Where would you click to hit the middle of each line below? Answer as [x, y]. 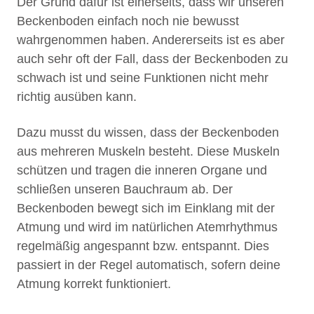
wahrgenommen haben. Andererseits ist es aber [151, 40]
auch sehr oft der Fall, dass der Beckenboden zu [152, 59]
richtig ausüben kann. [77, 97]
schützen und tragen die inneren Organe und [142, 171]
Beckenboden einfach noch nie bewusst [128, 21]
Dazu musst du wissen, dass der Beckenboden [148, 133]
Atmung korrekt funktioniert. [94, 284]
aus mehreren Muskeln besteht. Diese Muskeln [148, 152]
